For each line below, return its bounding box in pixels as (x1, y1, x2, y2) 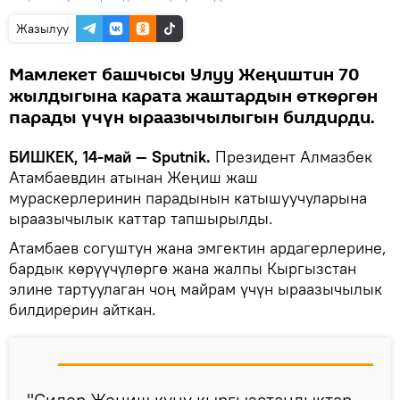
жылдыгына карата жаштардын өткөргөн (9, 83, 378, 109)
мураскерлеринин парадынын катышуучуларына (9, 187, 367, 208)
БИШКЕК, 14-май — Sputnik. (9, 146, 211, 167)
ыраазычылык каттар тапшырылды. (9, 207, 273, 229)
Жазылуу (16, 20, 69, 37)
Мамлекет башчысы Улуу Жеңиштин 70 (9, 62, 360, 87)
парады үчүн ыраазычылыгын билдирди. (9, 104, 375, 130)
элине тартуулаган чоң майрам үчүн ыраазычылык (9, 278, 382, 299)
